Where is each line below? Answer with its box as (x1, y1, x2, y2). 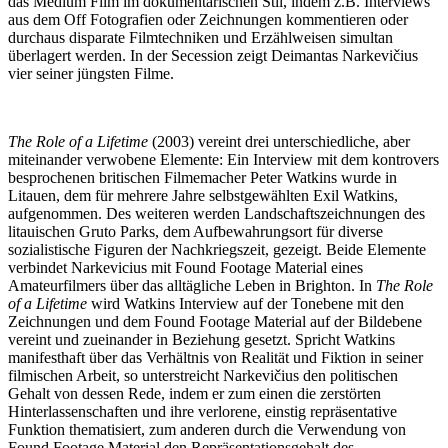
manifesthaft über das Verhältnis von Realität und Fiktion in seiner (8, 349, 423, 366)
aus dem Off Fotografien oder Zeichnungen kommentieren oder (8, 11, 408, 28)
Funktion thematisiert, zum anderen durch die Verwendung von (8, 421, 406, 438)
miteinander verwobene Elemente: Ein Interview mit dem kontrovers (8, 151, 439, 168)
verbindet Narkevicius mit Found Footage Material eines (8, 259, 363, 276)
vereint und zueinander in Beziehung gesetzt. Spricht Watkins (8, 331, 395, 348)
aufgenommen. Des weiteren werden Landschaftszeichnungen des (8, 205, 425, 222)
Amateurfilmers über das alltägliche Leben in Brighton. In (8, 277, 376, 294)
